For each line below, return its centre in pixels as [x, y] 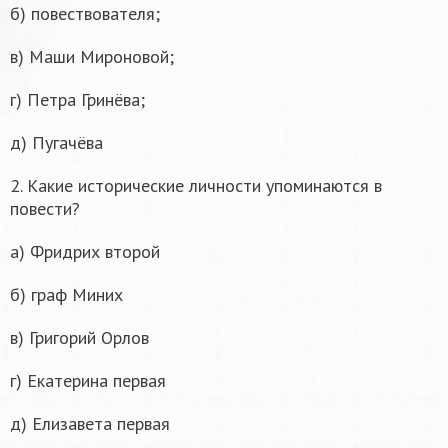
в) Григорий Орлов [79, 338]
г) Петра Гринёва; [77, 100]
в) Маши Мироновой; [92, 57]
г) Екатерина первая [88, 381]
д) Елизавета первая [90, 424]
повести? [45, 209]
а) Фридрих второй [85, 252]
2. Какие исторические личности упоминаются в [196, 186]
